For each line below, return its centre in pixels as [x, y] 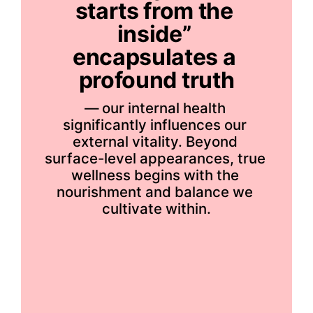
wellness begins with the [155, 175]
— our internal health [155, 108]
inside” [154, 34]
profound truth [156, 80]
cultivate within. [156, 209]
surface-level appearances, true [155, 159]
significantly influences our [155, 125]
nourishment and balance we [155, 192]
